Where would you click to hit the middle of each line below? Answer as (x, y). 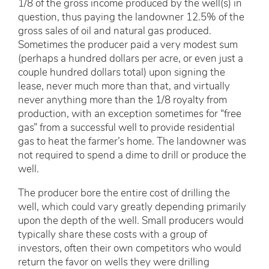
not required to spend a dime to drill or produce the (132, 156)
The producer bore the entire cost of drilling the (124, 194)
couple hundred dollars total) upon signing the (122, 73)
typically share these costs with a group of (113, 235)
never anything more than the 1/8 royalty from (122, 101)
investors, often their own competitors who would (130, 249)
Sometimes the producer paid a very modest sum (128, 46)
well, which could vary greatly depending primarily (132, 208)
